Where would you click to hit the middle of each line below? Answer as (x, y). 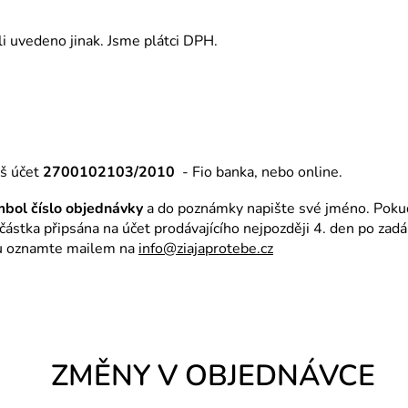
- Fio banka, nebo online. (259, 173)
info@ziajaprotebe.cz (206, 249)
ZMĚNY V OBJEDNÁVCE (213, 376)
